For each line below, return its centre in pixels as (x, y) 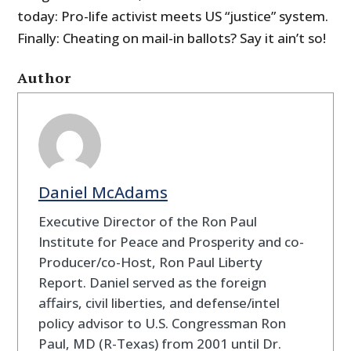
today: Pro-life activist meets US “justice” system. (173, 16)
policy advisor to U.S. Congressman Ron (162, 323)
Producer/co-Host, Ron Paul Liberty (150, 262)
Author (45, 78)
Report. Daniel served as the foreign (152, 282)
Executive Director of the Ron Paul (147, 221)
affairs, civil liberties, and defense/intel (159, 302)
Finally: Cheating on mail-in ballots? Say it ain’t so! (172, 38)
